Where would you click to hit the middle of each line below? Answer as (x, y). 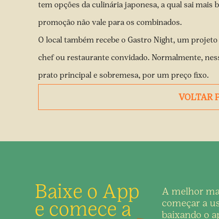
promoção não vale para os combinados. (111, 22)
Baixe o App (87, 191)
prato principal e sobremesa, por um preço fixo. (124, 75)
